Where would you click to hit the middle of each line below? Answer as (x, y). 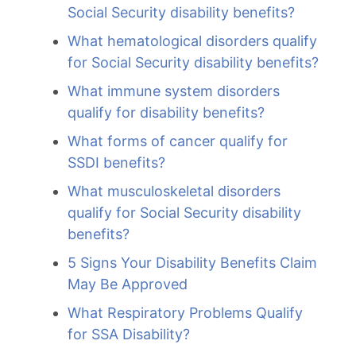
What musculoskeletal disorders (174, 191)
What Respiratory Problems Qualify (185, 313)
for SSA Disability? (129, 334)
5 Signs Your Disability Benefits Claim (192, 263)
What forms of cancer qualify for (178, 141)
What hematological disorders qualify (192, 41)
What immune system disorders (174, 91)
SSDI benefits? (116, 163)
